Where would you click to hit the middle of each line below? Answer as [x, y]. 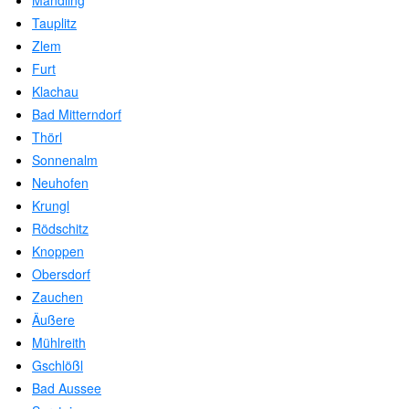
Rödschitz [60, 229]
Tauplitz [54, 23]
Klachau [55, 92]
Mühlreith [59, 343]
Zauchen [58, 297]
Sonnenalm [65, 160]
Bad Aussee [67, 388]
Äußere [53, 320]
